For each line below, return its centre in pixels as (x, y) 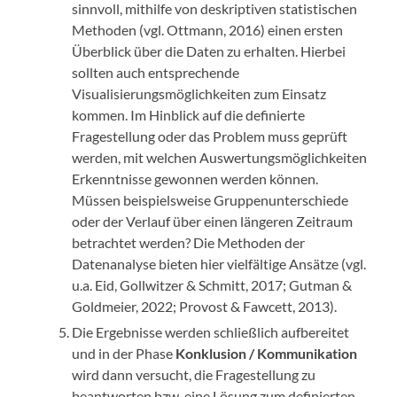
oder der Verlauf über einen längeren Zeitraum (213, 222)
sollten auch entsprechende (156, 73)
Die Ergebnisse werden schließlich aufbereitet (211, 332)
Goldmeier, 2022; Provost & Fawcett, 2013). (205, 307)
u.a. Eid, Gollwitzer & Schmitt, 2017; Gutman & (212, 285)
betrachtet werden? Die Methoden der (189, 243)
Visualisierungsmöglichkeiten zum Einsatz (199, 94)
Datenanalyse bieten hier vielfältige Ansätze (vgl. (219, 264)
